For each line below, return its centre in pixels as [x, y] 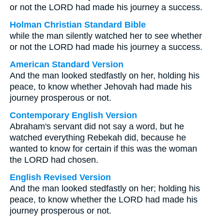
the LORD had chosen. [54, 160]
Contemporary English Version [73, 115]
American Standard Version [67, 64]
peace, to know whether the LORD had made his [104, 200]
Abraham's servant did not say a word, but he [97, 126]
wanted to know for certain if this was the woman [103, 149]
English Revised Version [60, 177]
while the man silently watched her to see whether [106, 36]
